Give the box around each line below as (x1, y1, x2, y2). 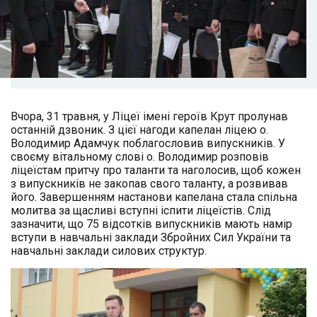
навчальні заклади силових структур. (11, 244, 207, 258)
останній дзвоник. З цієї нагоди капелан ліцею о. (11, 123, 268, 137)
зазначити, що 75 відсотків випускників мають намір (11, 217, 292, 231)
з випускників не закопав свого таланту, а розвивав (11, 177, 288, 191)
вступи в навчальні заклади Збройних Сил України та (11, 231, 291, 245)
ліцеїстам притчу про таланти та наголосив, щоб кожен (11, 163, 301, 178)
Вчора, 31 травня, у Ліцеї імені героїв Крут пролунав (11, 110, 288, 124)
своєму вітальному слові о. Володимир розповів (11, 150, 269, 164)
